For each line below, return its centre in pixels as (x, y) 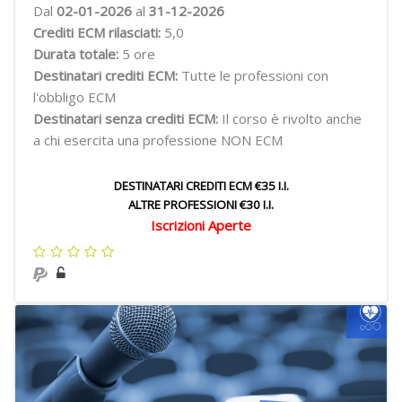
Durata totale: (78, 54)
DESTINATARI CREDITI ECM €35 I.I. (201, 186)
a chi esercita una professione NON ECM (158, 140)
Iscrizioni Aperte (201, 225)
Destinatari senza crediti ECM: (127, 118)
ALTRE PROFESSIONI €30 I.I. (201, 205)
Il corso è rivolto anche (292, 118)
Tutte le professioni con (255, 75)
